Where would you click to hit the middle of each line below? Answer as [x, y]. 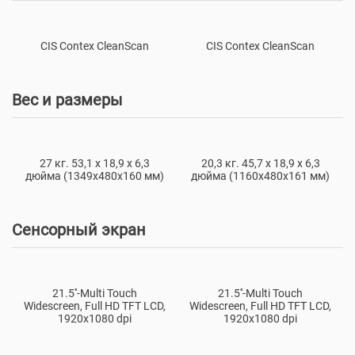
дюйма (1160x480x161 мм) [260, 176]
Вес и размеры [67, 99]
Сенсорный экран [79, 229]
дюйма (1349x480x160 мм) [95, 176]
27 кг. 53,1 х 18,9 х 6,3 [95, 163]
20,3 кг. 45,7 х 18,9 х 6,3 [260, 163]
